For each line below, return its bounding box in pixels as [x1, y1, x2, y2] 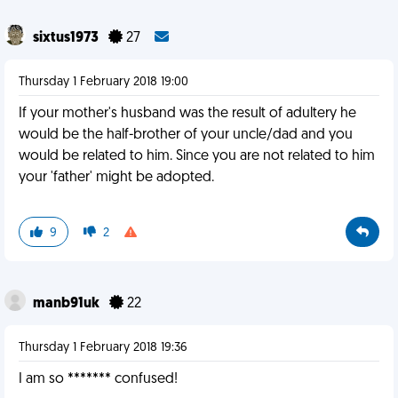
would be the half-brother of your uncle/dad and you [19, 128, 353, 142]
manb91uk [33, 297, 102, 311]
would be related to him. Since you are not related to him [19, 149, 375, 163]
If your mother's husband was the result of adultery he [19, 107, 356, 121]
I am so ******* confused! [19, 372, 178, 386]
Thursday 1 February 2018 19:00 [19, 76, 188, 89]
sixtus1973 [33, 31, 101, 45]
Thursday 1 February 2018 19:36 [19, 341, 187, 354]
